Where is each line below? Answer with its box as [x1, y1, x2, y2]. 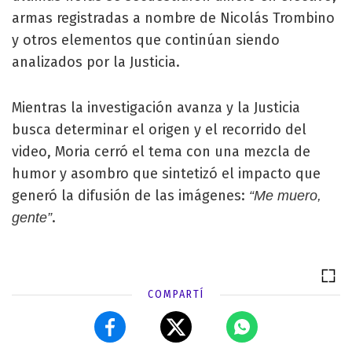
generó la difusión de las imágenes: [12, 187, 245, 205]
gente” [12, 210, 52, 226]
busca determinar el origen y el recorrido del [12, 121, 306, 139]
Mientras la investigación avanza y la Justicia [12, 99, 300, 117]
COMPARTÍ [148, 288, 204, 302]
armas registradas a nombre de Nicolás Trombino [12, 9, 335, 27]
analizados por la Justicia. [12, 53, 180, 71]
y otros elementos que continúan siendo [12, 31, 280, 49]
